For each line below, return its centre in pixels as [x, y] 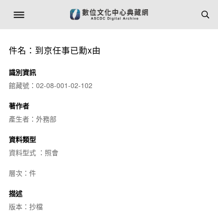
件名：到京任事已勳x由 [54, 50]
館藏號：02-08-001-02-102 [50, 85]
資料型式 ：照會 [33, 152]
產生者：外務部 [32, 119]
